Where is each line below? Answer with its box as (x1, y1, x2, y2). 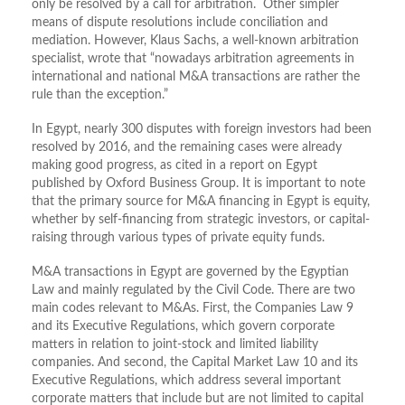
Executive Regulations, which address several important (32, 374, 341, 388)
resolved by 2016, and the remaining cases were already (32, 141, 342, 155)
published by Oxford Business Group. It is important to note (32, 177, 365, 191)
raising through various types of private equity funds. (32, 231, 325, 245)
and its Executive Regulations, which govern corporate (32, 320, 334, 334)
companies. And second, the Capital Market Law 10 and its (32, 356, 358, 370)
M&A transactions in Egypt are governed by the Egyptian (32, 266, 349, 279)
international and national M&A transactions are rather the (32, 71, 360, 84)
